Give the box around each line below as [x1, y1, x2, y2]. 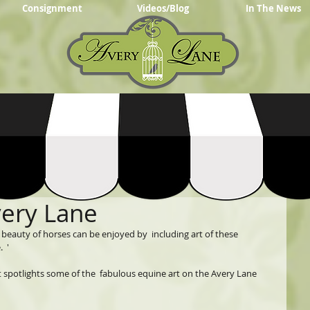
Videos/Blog [137, 2, 189, 15]
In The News [246, 2, 301, 15]
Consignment [22, 2, 82, 15]
